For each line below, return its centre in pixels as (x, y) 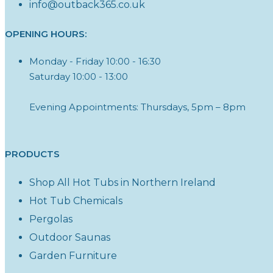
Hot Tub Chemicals (76, 200)
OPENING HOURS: (46, 34)
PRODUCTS (32, 154)
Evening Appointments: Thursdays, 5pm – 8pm (137, 107)
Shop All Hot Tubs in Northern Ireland (122, 182)
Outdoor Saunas (70, 237)
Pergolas (51, 219)
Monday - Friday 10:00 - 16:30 (95, 61)
